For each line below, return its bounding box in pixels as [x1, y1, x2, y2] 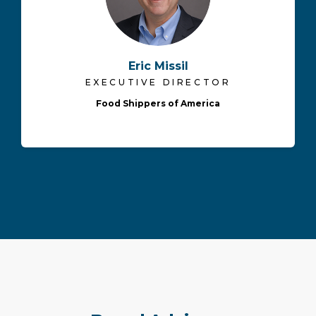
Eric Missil [128, 59, 188, 73]
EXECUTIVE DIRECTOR [85, 77, 231, 88]
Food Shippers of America [96, 98, 220, 109]
